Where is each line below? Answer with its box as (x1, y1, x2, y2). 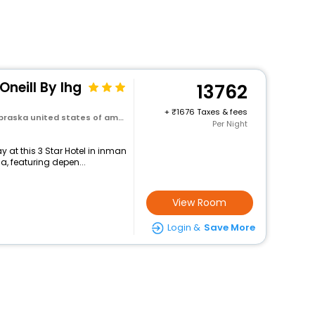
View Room (172, 195, 227, 210)
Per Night (212, 118, 247, 129)
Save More (203, 221, 255, 234)
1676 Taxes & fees (176, 106, 247, 117)
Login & (167, 221, 200, 234)
